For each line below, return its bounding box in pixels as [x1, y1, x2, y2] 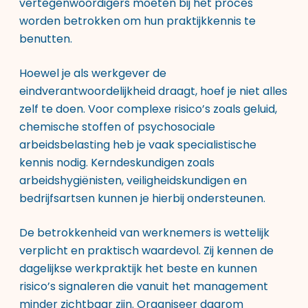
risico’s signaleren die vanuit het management [19, 278, 268, 294]
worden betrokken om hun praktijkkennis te [19, 13, 256, 29]
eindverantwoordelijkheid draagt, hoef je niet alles [19, 83, 287, 99]
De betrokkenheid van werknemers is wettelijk [19, 225, 269, 241]
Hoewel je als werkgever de [19, 65, 166, 81]
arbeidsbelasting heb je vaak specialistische [19, 137, 256, 153]
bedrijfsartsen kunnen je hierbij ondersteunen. [19, 190, 265, 206]
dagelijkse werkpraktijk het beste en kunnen [19, 261, 257, 276]
